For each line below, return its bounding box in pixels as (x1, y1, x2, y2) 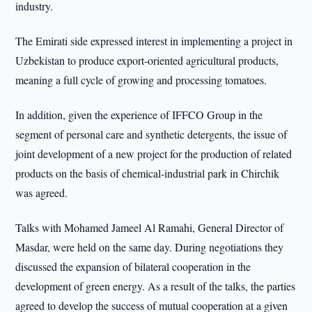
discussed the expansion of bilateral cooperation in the (15, 259, 251, 274)
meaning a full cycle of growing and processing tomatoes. (15, 72, 267, 87)
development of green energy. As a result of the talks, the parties (15, 279, 296, 293)
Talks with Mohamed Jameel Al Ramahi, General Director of (15, 220, 284, 235)
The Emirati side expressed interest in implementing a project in (15, 33, 293, 48)
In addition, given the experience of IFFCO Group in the (15, 107, 263, 122)
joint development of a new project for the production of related (15, 146, 292, 161)
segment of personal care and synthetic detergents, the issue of (15, 127, 288, 141)
